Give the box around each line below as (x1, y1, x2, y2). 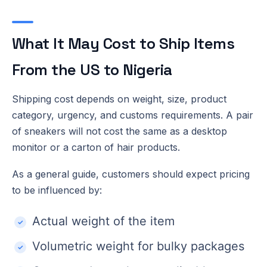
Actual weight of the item (32, 213, 175, 228)
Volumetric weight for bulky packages (32, 238, 244, 253)
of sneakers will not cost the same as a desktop (12, 125, 227, 137)
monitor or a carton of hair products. (12, 141, 180, 153)
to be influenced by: (12, 184, 102, 196)
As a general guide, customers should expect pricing (12, 167, 250, 180)
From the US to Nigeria (12, 59, 172, 80)
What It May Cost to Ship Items (12, 33, 235, 54)
